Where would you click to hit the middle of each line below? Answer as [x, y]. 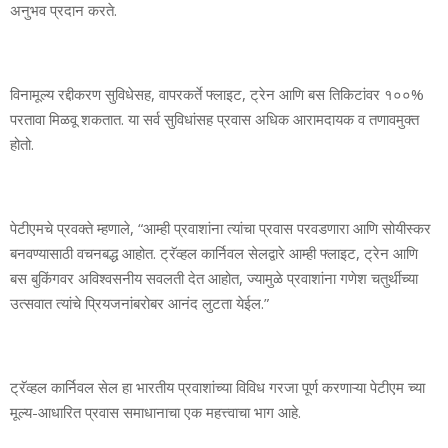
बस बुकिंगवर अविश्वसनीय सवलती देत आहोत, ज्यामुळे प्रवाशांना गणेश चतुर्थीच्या [214, 277]
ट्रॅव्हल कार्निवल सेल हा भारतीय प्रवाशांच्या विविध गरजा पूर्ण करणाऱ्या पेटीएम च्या [217, 386]
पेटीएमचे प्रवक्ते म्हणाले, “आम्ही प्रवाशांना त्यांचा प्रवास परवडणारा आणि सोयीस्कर [220, 227]
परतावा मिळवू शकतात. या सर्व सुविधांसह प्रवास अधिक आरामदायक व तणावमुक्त [214, 118]
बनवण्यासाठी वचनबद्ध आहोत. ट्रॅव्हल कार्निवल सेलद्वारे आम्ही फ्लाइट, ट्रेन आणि [214, 252]
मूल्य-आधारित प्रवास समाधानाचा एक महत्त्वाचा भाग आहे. [155, 411]
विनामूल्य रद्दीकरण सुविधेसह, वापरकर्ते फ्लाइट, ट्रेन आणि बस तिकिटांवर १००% [217, 93]
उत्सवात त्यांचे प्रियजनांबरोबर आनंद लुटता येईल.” [139, 302]
